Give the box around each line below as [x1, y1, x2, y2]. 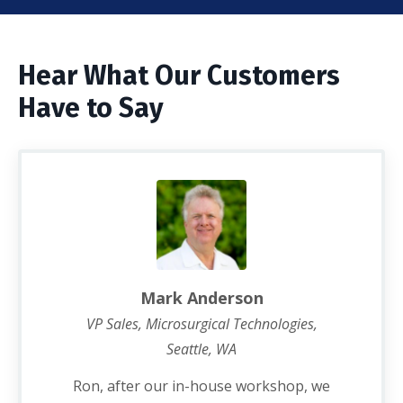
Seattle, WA [166, 339, 237, 359]
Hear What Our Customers [18, 59, 340, 92]
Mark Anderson [139, 287, 264, 309]
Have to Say [18, 92, 164, 124]
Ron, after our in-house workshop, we [73, 376, 330, 396]
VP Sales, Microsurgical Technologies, [85, 314, 318, 334]
